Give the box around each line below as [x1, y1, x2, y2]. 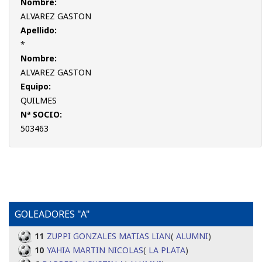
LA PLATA [149, 244, 185, 256]
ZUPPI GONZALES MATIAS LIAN [47, 230, 171, 242]
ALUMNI [176, 230, 208, 242]
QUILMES [20, 95, 57, 106]
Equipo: [20, 81, 51, 92]
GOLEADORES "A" [15, 208, 90, 220]
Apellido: [20, 25, 57, 36]
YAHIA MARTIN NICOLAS [47, 244, 143, 256]
